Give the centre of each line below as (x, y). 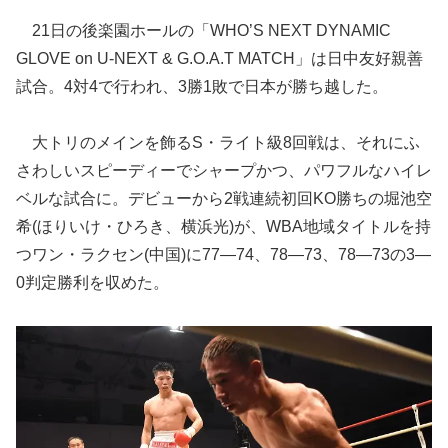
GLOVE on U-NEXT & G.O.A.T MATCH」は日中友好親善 (219, 58)
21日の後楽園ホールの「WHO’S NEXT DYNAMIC (203, 30)
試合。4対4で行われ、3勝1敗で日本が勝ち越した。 (202, 86)
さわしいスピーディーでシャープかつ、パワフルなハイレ (224, 171)
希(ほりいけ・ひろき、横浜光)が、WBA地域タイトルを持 (223, 227)
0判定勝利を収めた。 (92, 283)
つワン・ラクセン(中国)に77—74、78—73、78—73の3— (223, 255)
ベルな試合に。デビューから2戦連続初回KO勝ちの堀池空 (224, 199)
